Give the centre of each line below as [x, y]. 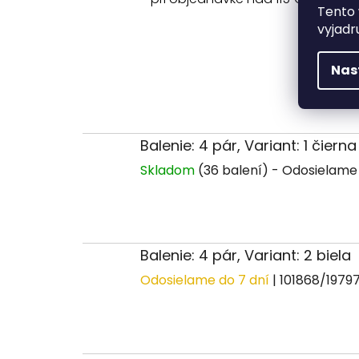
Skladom [169, 170]
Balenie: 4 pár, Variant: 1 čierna [248, 145]
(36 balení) [233, 170]
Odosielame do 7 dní [206, 280]
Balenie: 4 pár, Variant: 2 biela [246, 256]
